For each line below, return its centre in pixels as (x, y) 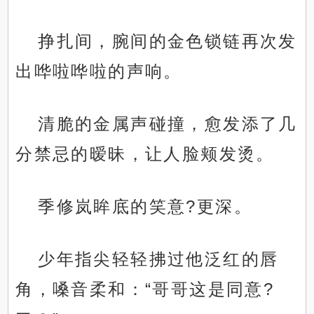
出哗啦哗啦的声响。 (99, 71)
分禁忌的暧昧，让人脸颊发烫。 (145, 154)
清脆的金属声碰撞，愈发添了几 (168, 124)
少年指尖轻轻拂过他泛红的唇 (158, 259)
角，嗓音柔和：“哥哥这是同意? (145, 289)
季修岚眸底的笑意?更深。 (145, 207)
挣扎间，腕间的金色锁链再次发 (168, 41)
